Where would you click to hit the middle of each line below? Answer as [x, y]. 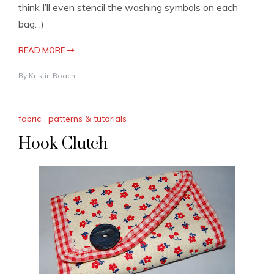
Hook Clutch [63, 144]
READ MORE [43, 50]
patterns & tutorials [87, 119]
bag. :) [31, 24]
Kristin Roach [52, 75]
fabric [30, 119]
